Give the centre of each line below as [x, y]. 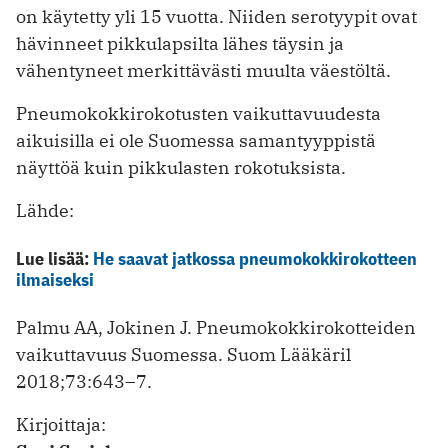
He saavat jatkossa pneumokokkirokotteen [255, 259]
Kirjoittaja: [61, 425]
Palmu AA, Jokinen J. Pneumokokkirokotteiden [216, 328]
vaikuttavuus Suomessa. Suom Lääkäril [183, 355]
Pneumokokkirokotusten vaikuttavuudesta [198, 114]
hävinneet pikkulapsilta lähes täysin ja [180, 44]
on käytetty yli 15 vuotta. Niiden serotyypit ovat [216, 17]
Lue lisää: [54, 259]
